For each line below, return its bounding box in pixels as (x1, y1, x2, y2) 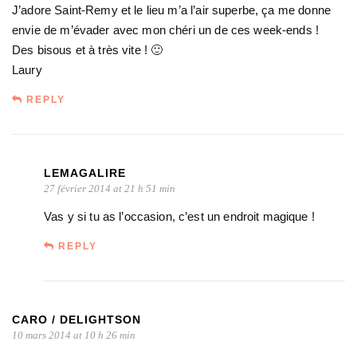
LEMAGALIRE (44, 166, 126, 179)
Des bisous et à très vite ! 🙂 (12, 42, 163, 57)
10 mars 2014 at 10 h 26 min (12, 328, 135, 341)
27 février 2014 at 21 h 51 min (44, 182, 175, 194)
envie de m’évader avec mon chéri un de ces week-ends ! (12, 22, 320, 37)
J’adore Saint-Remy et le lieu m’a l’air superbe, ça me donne (12, 2, 331, 17)
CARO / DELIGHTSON (12, 312, 141, 326)
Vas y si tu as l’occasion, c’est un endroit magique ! (44, 209, 315, 223)
